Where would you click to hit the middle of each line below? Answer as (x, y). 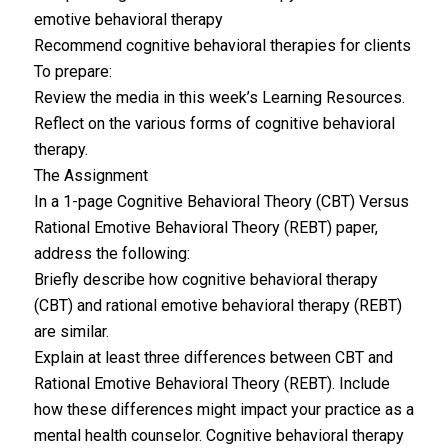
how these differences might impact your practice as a (223, 409)
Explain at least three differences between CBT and (213, 357)
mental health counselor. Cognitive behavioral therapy (218, 435)
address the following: (111, 253)
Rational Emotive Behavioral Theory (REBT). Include (211, 383)
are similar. (71, 331)
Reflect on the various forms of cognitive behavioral (214, 123)
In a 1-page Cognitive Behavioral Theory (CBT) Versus (221, 201)
